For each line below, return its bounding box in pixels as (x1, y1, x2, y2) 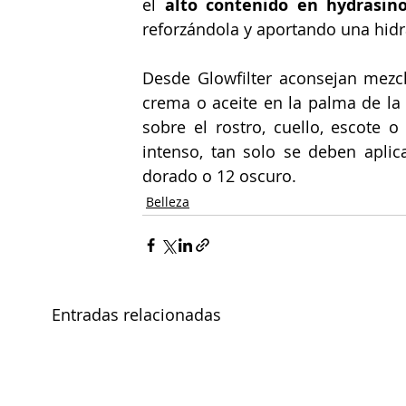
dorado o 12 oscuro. (142, 164, 296, 187)
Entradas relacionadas (52, 303, 221, 325)
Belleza (146, 192, 189, 210)
